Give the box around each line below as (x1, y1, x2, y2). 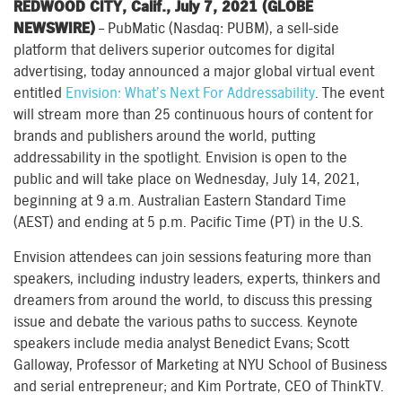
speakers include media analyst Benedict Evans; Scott (13, 335, 349, 352)
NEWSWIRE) (13, 20, 95, 37)
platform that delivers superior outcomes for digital (13, 41, 335, 58)
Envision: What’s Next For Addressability (66, 84, 315, 101)
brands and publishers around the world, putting (13, 127, 316, 144)
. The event (315, 84, 384, 101)
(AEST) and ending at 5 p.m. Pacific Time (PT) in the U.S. (13, 214, 363, 231)
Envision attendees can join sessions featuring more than (13, 249, 371, 266)
